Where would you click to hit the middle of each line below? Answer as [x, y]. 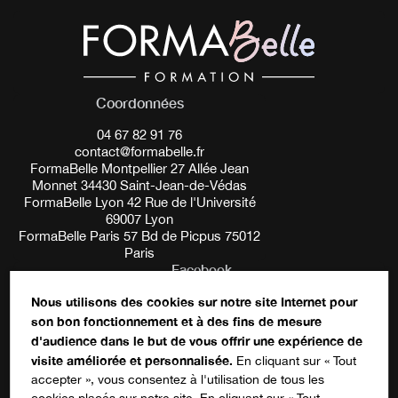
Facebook [202, 269]
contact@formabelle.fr [139, 151]
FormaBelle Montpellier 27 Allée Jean [139, 168]
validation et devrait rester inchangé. [129, 342]
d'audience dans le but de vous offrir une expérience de [197, 341]
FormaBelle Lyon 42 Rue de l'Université [139, 202]
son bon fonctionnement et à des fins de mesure [177, 321]
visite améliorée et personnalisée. [132, 360]
